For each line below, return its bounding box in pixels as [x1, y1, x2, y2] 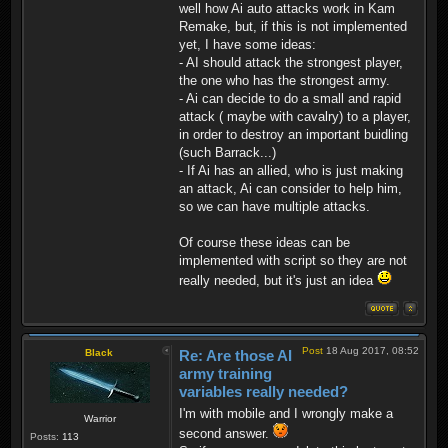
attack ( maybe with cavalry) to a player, [179, 108, 411, 124]
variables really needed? [179, 382, 348, 400]
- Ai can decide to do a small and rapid [179, 90, 401, 106]
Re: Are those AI [179, 346, 292, 364]
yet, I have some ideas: [179, 36, 316, 52]
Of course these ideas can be [179, 234, 350, 250]
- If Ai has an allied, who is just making [179, 162, 403, 178]
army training [179, 364, 272, 382]
